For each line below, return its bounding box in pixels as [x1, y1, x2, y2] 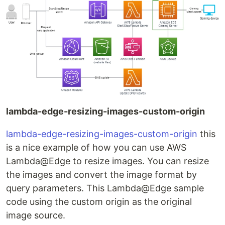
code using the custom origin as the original [6, 196, 192, 207]
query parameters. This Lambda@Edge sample [6, 183, 204, 194]
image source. [6, 210, 65, 221]
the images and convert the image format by [6, 169, 197, 180]
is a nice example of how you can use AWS [6, 142, 186, 153]
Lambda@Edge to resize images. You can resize [6, 156, 209, 167]
